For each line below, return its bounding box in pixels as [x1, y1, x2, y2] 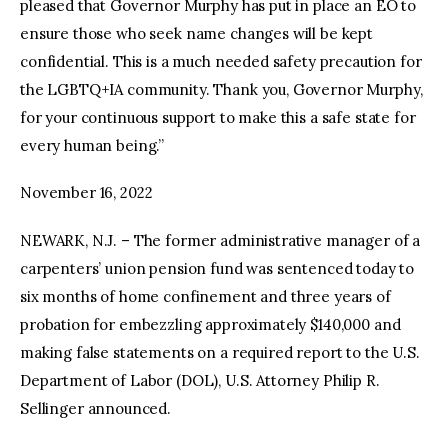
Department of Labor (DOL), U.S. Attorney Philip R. [20, 370, 380, 390]
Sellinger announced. [20, 398, 172, 418]
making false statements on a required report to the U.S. [20, 342, 420, 362]
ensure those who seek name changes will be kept [20, 23, 373, 43]
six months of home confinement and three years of [20, 286, 391, 306]
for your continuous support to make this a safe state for [20, 107, 416, 127]
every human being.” [20, 135, 165, 155]
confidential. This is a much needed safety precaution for [20, 51, 422, 71]
